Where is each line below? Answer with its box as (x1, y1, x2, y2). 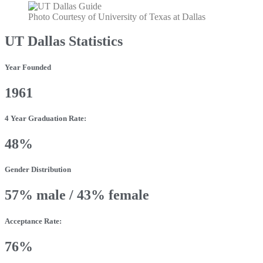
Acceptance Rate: (5, 216, 62, 225)
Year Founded (5, 62, 51, 72)
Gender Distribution (5, 165, 71, 174)
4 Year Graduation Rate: (5, 113, 86, 123)
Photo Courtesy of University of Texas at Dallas (28, 11, 205, 22)
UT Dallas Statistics (5, 33, 123, 49)
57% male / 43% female (5, 187, 149, 203)
